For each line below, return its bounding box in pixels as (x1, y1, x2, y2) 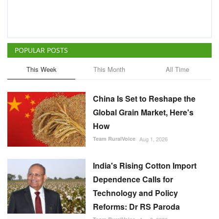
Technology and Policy (93, 187, 178, 199)
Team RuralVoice (93, 135, 135, 143)
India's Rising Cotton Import (93, 160, 197, 172)
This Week (26, 65, 57, 74)
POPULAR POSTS (15, 45, 68, 55)
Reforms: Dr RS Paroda (93, 201, 180, 213)
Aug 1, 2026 (139, 135, 168, 143)
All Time (165, 65, 189, 74)
